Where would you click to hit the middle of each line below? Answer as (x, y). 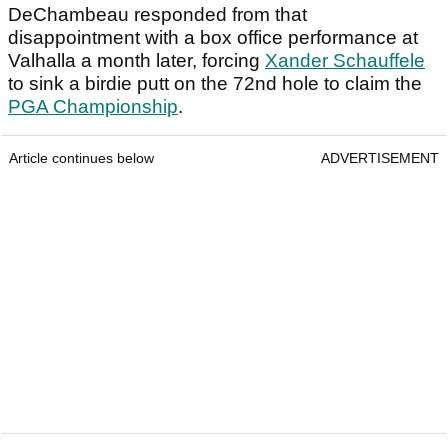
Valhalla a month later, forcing (136, 61)
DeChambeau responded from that (157, 15)
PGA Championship (93, 107)
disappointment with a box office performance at (213, 38)
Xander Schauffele (345, 61)
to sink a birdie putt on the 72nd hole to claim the (215, 84)
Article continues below (81, 158)
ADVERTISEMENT (380, 158)
